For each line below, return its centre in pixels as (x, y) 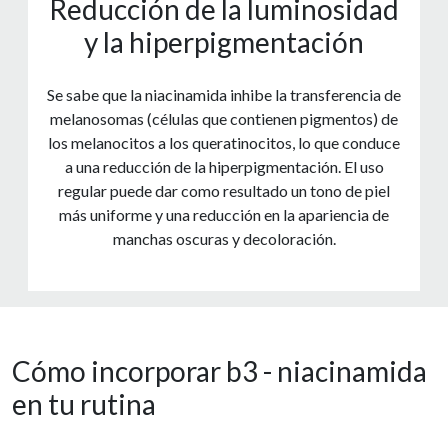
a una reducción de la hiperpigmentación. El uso (224, 167)
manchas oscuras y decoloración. (224, 239)
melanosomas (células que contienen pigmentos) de (224, 119)
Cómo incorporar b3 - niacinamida (219, 371)
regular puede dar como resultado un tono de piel (224, 191)
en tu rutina (84, 404)
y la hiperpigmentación (224, 42)
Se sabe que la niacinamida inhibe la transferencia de (224, 95)
